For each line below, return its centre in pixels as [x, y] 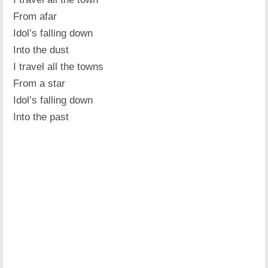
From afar [35, 16]
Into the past [41, 117]
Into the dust [41, 50]
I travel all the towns [59, 66]
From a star [39, 83]
